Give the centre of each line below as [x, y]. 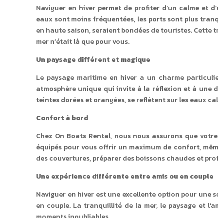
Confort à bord [62, 118]
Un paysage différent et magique [93, 59]
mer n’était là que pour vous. [82, 41]
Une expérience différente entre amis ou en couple [125, 176]
